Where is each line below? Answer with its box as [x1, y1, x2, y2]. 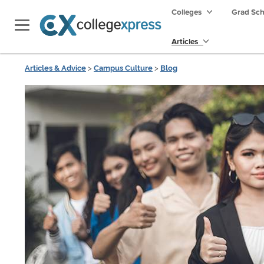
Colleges [171, 6, 202, 18]
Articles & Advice [25, 64, 86, 72]
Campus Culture [94, 64, 153, 72]
